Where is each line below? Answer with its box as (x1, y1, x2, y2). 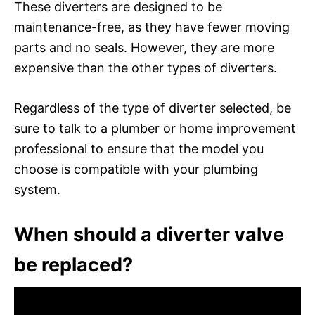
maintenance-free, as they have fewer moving (14, 19, 290, 34)
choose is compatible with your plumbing (14, 161, 258, 176)
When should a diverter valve (14, 222, 284, 246)
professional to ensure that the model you (14, 141, 264, 156)
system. (14, 181, 60, 197)
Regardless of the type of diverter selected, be (14, 100, 291, 115)
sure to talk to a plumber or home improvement (14, 120, 296, 136)
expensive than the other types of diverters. (14, 60, 277, 75)
